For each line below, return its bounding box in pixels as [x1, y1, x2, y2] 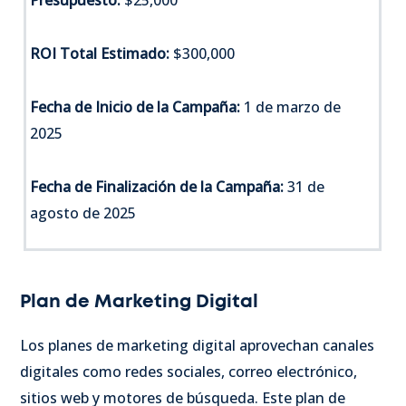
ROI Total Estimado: [30, 43, 170, 63]
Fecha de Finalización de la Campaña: [30, 176, 285, 197]
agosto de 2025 [30, 202, 137, 223]
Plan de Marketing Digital [20, 292, 258, 311]
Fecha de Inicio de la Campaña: [30, 96, 241, 117]
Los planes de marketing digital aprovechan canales [20, 334, 374, 355]
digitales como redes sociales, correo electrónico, [20, 361, 357, 382]
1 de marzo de [240, 96, 342, 117]
